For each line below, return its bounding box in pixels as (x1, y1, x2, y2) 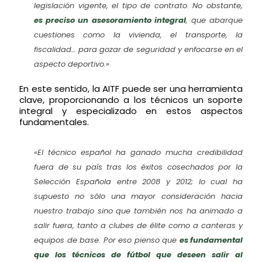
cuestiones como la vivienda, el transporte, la (34, 29, 243, 40)
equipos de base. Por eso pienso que (34, 234, 180, 246)
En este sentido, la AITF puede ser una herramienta (19, 82, 243, 95)
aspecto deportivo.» (34, 58, 109, 70)
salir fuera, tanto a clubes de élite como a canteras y (34, 219, 243, 231)
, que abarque (185, 14, 243, 26)
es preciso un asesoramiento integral (34, 14, 186, 26)
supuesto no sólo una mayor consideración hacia (34, 190, 243, 202)
